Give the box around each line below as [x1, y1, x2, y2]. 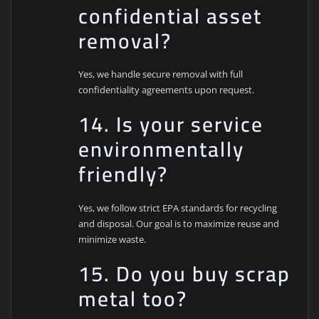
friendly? [78, 155, 169, 194]
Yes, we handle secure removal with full [78, 68, 244, 81]
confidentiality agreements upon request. [78, 83, 255, 97]
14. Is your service [78, 105, 264, 145]
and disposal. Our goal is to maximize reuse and [78, 216, 280, 230]
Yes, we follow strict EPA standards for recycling [78, 201, 278, 214]
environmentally [78, 130, 245, 169]
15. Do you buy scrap [78, 253, 291, 293]
